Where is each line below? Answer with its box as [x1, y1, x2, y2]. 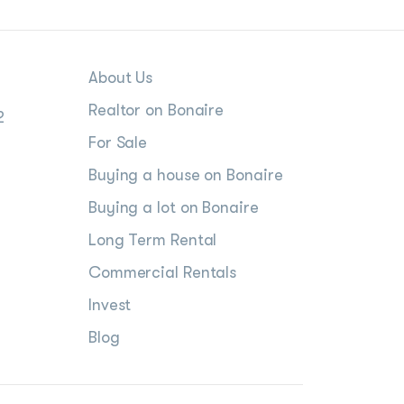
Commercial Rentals [87, 263, 237, 282]
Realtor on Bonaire [87, 101, 225, 120]
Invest [87, 296, 132, 315]
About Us [87, 69, 153, 87]
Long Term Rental [87, 231, 217, 250]
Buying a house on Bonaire [87, 166, 283, 185]
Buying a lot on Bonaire [87, 198, 259, 217]
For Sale [87, 133, 148, 152]
